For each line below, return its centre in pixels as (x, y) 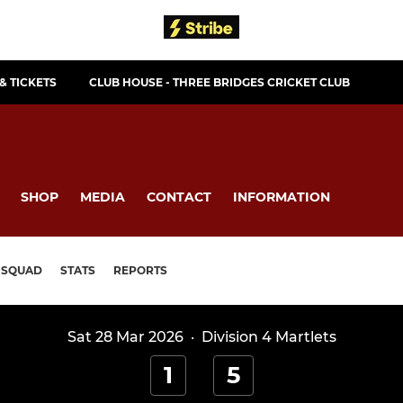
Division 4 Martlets (269, 337)
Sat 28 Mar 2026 (125, 337)
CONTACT (179, 197)
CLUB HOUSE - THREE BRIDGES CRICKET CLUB (219, 82)
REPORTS (140, 271)
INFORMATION (282, 197)
